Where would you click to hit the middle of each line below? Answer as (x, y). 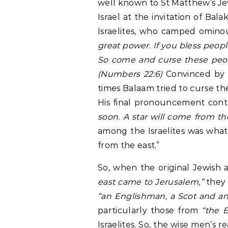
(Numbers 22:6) (130, 74)
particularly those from (150, 210)
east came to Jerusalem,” (151, 182)
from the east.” (129, 145)
